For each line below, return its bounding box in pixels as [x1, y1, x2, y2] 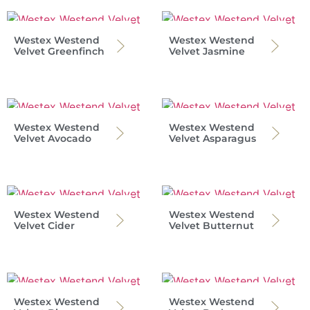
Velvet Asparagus [169, 132, 256, 145]
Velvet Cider [14, 219, 75, 232]
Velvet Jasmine [169, 45, 245, 58]
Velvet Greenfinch [14, 45, 104, 58]
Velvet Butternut [169, 219, 254, 232]
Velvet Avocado [14, 132, 91, 145]
